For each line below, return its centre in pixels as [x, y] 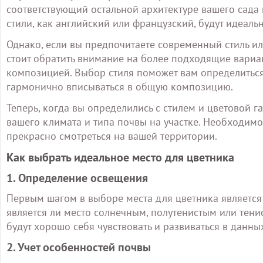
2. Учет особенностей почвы [79, 247]
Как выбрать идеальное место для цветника [120, 157]
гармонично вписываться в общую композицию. [120, 87]
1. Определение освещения [77, 178]
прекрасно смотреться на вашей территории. [112, 136]
